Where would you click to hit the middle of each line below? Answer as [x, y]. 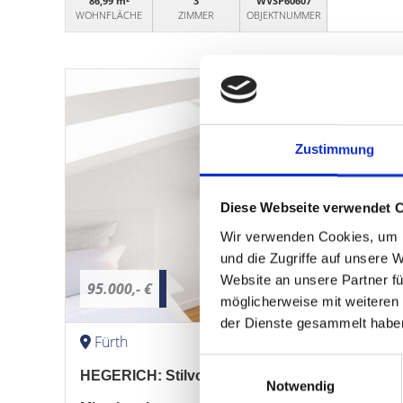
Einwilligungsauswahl [262, 364]
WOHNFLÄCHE [109, 15]
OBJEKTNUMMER [283, 15]
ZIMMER [197, 15]
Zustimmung [335, 149]
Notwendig [300, 386]
